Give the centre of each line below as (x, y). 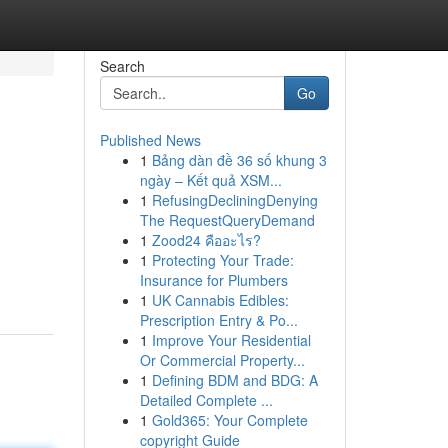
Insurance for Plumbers (213, 280)
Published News (150, 140)
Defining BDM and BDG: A (234, 380)
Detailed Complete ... (206, 400)
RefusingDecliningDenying (234, 200)
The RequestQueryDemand (227, 220)
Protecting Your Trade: (222, 260)
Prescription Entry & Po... (218, 320)
